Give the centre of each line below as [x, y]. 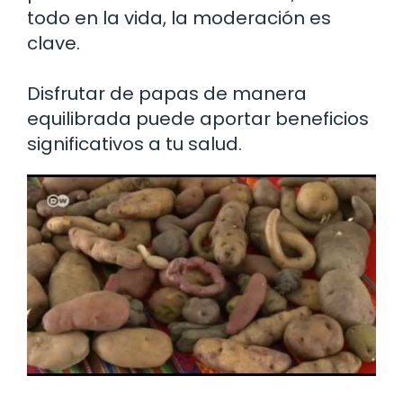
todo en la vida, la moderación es [179, 18]
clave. [54, 43]
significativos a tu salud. [134, 143]
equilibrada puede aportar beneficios [198, 118]
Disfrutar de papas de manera [167, 93]
